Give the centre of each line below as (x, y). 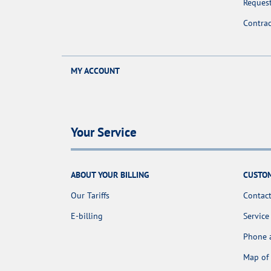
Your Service (104, 132)
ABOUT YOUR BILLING (110, 175)
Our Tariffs (90, 195)
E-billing (87, 216)
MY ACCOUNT (95, 71)
